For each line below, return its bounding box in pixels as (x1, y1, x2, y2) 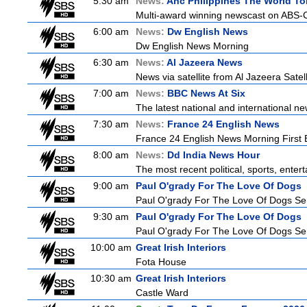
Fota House (136, 256, 186, 267)
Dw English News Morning (136, 40, 249, 51)
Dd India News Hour (167, 149, 260, 160)
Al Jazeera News (167, 57, 243, 68)
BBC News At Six (167, 88, 245, 99)
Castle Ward (136, 287, 188, 298)
